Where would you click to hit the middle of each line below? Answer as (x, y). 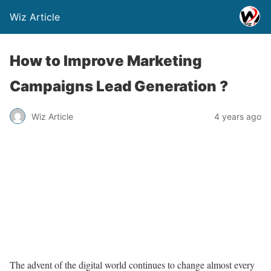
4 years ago (238, 116)
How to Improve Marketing (106, 61)
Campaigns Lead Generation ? (119, 86)
